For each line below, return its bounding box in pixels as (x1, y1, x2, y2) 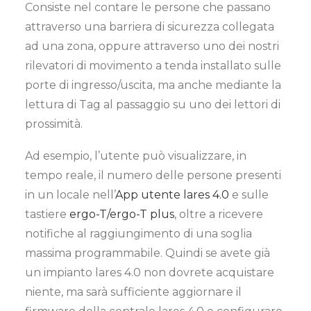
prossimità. (25, 117, 83, 131)
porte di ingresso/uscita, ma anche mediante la (25, 78, 281, 92)
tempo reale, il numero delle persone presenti (25, 169, 281, 182)
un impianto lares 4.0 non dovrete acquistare (25, 266, 274, 279)
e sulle (229, 188, 269, 201)
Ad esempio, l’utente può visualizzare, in (25, 149, 246, 162)
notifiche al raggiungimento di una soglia (25, 227, 252, 240)
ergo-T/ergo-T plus (69, 208, 174, 221)
